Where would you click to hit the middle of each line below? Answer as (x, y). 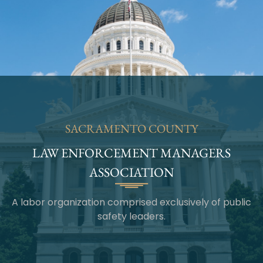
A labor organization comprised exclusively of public (131, 202)
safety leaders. (131, 216)
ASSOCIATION (131, 172)
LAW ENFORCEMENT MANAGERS (131, 153)
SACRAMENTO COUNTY (131, 129)
